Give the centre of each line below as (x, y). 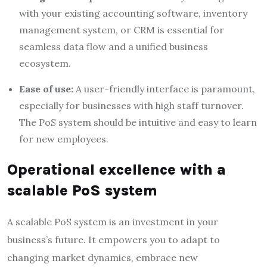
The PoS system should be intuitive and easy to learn (138, 122)
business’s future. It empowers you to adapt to (114, 239)
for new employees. (64, 139)
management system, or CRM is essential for (122, 30)
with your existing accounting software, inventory (133, 13)
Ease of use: (46, 89)
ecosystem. (45, 63)
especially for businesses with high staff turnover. (131, 105)
